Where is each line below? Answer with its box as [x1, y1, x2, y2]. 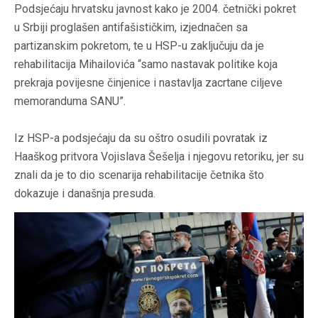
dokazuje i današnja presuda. [14, 187, 155, 201]
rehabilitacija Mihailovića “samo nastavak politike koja [14, 57, 278, 72]
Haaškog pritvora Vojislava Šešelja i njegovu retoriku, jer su [14, 150, 304, 164]
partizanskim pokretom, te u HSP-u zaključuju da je [14, 39, 264, 53]
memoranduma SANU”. [14, 94, 126, 109]
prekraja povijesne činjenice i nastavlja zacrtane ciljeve [14, 76, 283, 90]
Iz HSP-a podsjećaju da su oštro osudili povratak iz [14, 131, 268, 146]
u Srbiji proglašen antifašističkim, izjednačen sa [14, 21, 248, 35]
